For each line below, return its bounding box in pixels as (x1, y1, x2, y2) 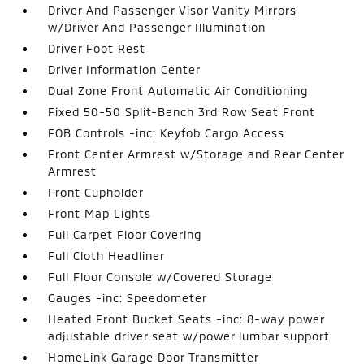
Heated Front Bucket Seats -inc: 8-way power (48, 312, 325, 326)
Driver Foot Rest (48, 41, 146, 55)
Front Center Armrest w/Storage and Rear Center (48, 147, 344, 161)
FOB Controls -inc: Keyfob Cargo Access (48, 126, 285, 140)
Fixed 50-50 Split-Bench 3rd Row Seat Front (48, 105, 316, 119)
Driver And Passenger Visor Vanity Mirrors (48, 3, 297, 17)
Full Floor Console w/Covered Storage (48, 270, 273, 284)
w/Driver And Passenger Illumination (48, 20, 266, 34)
